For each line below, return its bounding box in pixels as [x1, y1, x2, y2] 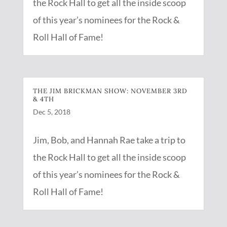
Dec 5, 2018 [32, 107, 70, 116]
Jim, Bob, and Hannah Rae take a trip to [32, 134, 185, 145]
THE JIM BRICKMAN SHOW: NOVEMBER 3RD [32, 86, 187, 95]
